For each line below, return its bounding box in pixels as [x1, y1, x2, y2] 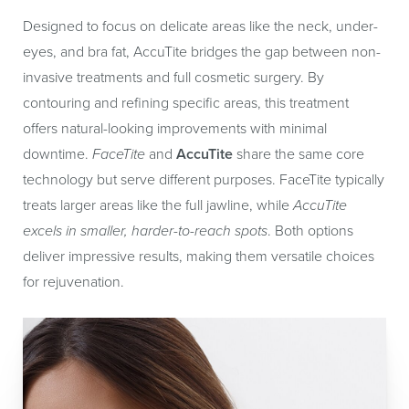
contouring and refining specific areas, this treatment [23, 92, 349, 113]
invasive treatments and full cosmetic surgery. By [23, 67, 324, 88]
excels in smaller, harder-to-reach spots [23, 220, 267, 241]
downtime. [23, 143, 92, 164]
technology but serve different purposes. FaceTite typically [23, 169, 384, 190]
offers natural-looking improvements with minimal [23, 118, 327, 139]
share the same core [233, 143, 364, 164]
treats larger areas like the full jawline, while [23, 194, 293, 215]
